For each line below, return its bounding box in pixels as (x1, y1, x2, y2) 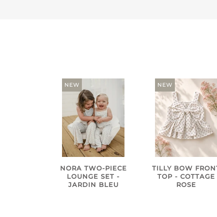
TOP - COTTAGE (157, 173, 215, 181)
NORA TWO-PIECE (60, 165, 127, 172)
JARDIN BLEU (68, 181, 119, 189)
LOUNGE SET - (67, 173, 120, 181)
